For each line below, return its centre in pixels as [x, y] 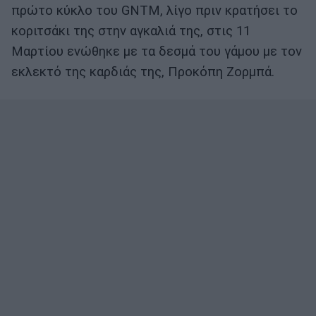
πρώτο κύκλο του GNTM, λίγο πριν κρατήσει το [154, 11]
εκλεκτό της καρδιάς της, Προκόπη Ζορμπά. [143, 72]
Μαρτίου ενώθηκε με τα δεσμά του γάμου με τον [157, 52]
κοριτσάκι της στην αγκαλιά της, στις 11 [131, 31]
